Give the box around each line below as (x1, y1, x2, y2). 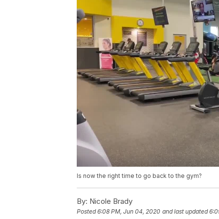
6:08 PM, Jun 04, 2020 (97, 208, 160, 216)
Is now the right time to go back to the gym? (77, 172, 202, 180)
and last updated (162, 208, 208, 216)
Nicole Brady (88, 197, 132, 206)
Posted (77, 208, 97, 216)
